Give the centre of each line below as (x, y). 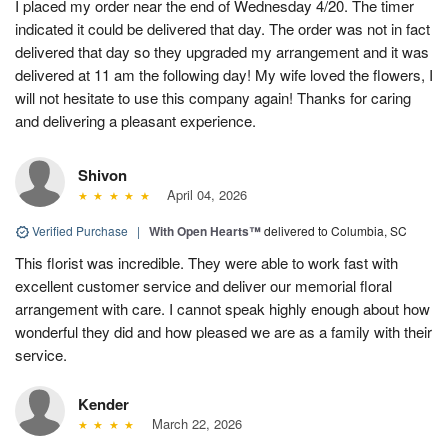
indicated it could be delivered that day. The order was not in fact (222, 28)
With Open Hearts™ (205, 230)
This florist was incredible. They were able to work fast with (206, 262)
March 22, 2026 (192, 423)
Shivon (102, 174)
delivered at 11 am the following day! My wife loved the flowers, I (224, 74)
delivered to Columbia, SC (335, 230)
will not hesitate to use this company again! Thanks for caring (213, 97)
